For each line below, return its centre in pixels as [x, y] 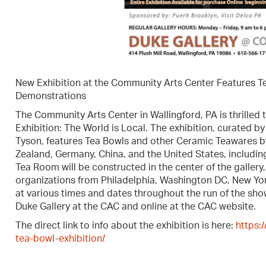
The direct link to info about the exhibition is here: [125, 226]
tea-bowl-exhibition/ [60, 239]
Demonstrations [50, 96]
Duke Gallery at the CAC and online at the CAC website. [135, 207]
